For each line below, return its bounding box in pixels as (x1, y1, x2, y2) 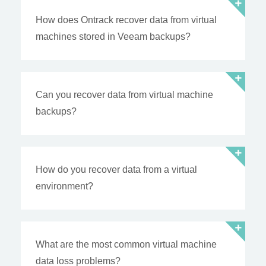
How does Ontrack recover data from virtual (36, 15, 217, 26)
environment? (36, 181, 93, 192)
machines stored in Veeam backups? (36, 31, 191, 42)
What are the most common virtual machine (36, 239, 217, 250)
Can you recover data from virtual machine (36, 90, 213, 100)
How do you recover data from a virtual (36, 164, 197, 175)
